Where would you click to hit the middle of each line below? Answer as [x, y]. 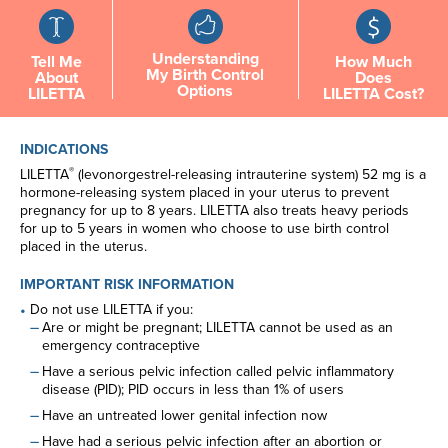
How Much [373, 62]
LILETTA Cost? [373, 94]
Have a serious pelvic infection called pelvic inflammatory [218, 371]
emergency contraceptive [121, 345]
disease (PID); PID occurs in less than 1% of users [193, 389]
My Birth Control [205, 75]
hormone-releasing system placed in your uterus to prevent [204, 192]
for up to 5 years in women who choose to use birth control [204, 228]
